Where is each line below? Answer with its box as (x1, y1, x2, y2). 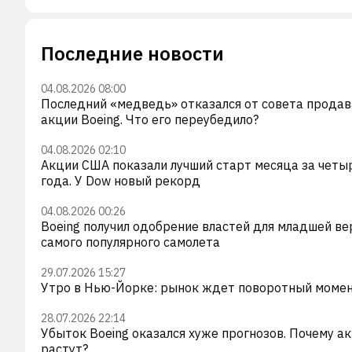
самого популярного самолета (41, 233, 220, 250)
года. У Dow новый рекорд (41, 172, 200, 189)
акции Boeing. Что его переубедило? (41, 111, 258, 127)
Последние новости (41, 40, 224, 66)
